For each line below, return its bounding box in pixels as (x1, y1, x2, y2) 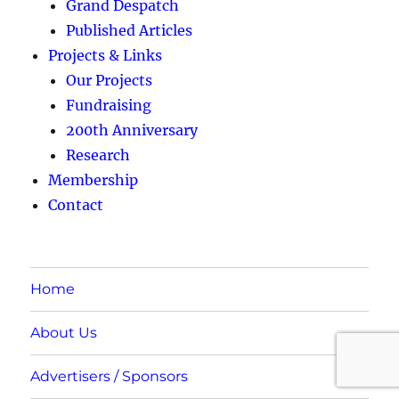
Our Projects (66, 70, 153, 89)
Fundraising (66, 95, 152, 114)
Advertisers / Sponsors (30, 368, 189, 386)
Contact (48, 195, 104, 214)
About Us (30, 324, 98, 342)
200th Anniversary (66, 120, 199, 139)
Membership (48, 170, 139, 189)
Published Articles (66, 20, 193, 39)
